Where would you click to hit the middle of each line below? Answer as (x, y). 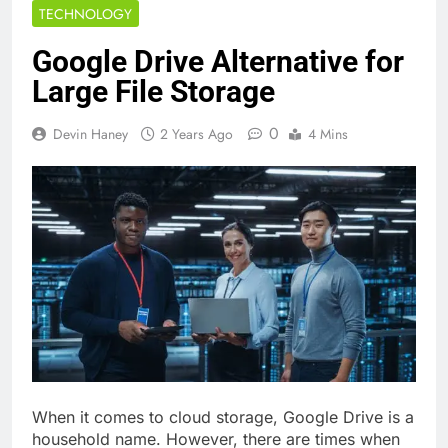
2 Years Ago (196, 134)
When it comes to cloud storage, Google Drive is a (223, 417)
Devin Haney (90, 134)
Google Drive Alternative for (218, 62)
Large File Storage (153, 92)
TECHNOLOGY (85, 14)
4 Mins (328, 134)
